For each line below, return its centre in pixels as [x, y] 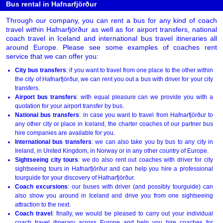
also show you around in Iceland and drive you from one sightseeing [114, 196]
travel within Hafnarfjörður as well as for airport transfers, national [111, 29]
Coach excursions [41, 187]
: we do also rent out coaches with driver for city [146, 160]
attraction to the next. [43, 205]
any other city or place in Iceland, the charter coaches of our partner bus [114, 124]
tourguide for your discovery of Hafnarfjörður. [75, 178]
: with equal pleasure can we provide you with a [145, 97]
